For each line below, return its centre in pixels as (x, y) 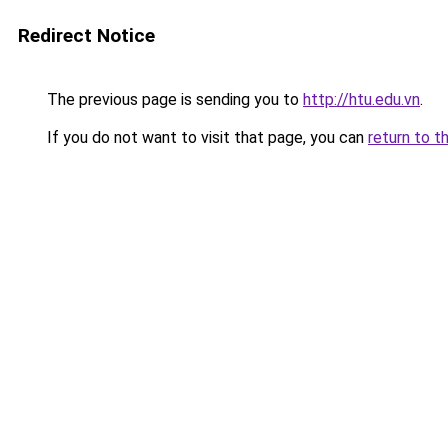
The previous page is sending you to (173, 99)
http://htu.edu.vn (361, 99)
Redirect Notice (86, 35)
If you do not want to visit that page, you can (205, 137)
